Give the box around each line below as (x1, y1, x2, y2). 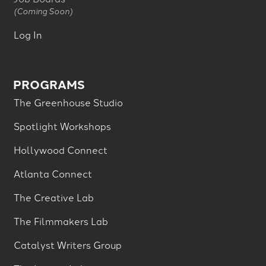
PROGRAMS (13, 75, 85, 93)
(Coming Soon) (13, 4, 72, 16)
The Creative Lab (13, 190, 94, 204)
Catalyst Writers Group (13, 237, 122, 251)
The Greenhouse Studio (13, 95, 123, 109)
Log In (13, 27, 42, 41)
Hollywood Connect (13, 142, 107, 156)
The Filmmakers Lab (13, 214, 108, 227)
